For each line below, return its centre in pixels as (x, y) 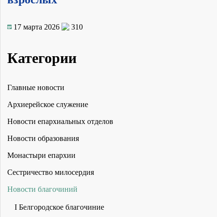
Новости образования (43, 139)
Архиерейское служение (48, 105)
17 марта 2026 (37, 27)
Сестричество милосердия (51, 172)
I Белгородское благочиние (59, 207)
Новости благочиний (42, 189)
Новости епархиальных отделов (60, 122)
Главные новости (36, 88)
